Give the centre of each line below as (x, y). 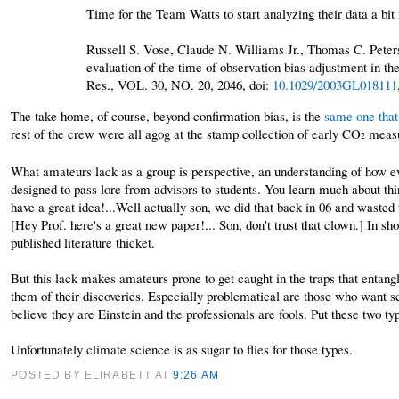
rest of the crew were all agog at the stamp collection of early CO (186, 133)
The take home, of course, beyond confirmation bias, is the (168, 115)
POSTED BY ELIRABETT (83, 374)
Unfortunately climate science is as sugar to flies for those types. (182, 349)
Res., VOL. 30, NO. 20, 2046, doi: (179, 84)
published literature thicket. (83, 242)
